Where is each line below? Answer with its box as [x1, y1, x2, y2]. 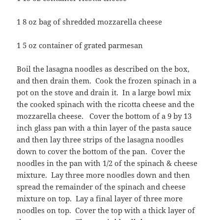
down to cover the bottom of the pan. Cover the [17, 146, 186, 157]
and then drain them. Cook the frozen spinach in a [17, 76, 197, 86]
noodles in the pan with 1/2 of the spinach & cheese [17, 158, 198, 168]
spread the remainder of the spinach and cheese [17, 182, 186, 192]
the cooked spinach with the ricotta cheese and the [17, 99, 195, 110]
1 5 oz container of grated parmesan [17, 40, 143, 51]
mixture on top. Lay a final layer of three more [17, 193, 183, 204]
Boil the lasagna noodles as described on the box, [17, 64, 190, 74]
